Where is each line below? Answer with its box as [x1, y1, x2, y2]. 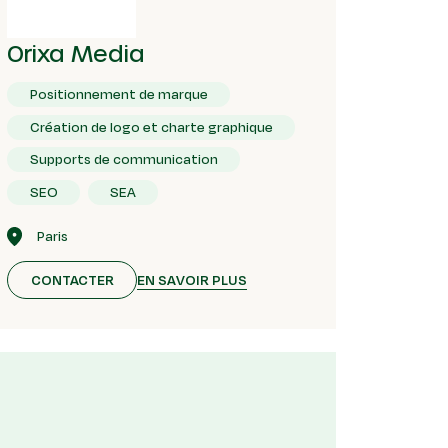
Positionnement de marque [29, 84, 208, 105]
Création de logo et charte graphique [29, 116, 273, 137]
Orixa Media [7, 39, 146, 67]
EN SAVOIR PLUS [137, 269, 248, 290]
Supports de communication [29, 149, 218, 170]
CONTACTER [30, 270, 114, 291]
